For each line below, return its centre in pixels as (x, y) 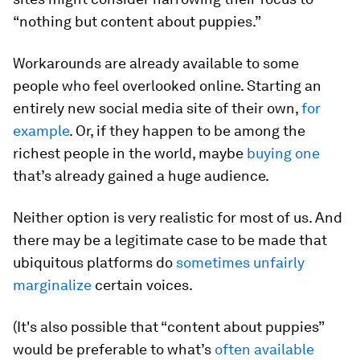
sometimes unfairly (240, 263)
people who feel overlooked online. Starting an (167, 86)
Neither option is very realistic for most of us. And (178, 218)
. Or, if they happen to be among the (187, 131)
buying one (283, 153)
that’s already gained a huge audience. (141, 176)
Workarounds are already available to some (156, 63)
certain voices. (142, 285)
